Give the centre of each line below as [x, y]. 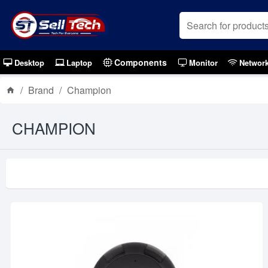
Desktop [29, 62]
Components [140, 62]
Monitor [203, 62]
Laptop [79, 62]
